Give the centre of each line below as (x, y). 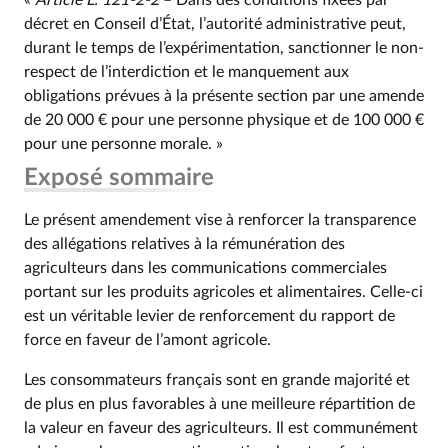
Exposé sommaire (119, 178)
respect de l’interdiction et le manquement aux (186, 72)
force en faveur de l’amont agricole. (147, 340)
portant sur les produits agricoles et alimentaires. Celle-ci (223, 292)
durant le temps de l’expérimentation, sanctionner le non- (224, 48)
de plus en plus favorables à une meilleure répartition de (219, 404)
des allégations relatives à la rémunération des (184, 244)
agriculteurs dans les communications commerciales (205, 268)
